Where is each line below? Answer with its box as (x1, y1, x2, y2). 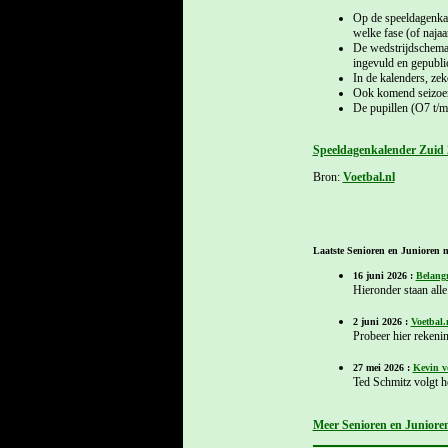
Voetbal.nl (342, 169, 395, 184)
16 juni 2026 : (352, 269, 416, 281)
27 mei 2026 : (352, 361, 413, 373)
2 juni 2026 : (352, 315, 411, 327)
